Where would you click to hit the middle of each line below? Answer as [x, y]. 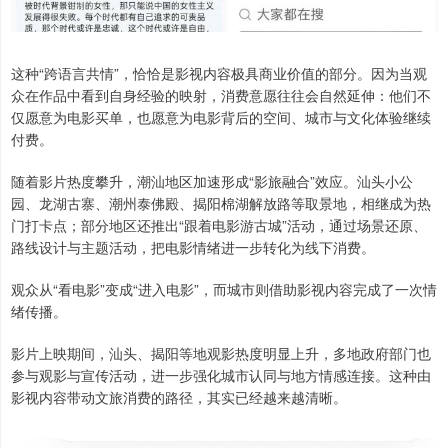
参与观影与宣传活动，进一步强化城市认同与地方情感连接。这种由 [221, 374]
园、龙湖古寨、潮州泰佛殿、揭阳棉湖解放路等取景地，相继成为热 [221, 202]
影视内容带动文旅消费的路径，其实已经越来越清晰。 [179, 396]
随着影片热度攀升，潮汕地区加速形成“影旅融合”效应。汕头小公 [212, 180]
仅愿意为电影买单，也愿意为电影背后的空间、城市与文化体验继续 [221, 116]
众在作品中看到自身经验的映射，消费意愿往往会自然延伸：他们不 [221, 94]
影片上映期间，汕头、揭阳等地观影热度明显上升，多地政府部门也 [221, 352]
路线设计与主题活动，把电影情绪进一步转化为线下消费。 [193, 246]
